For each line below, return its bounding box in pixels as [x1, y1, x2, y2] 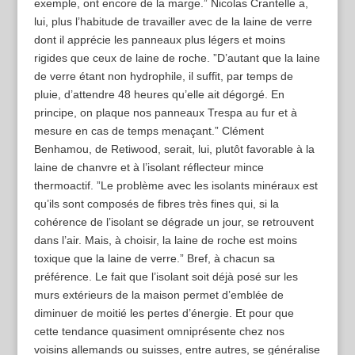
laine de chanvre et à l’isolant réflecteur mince [33, 161, 264, 174]
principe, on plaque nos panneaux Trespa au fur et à [33, 106, 297, 120]
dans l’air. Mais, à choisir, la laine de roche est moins [33, 234, 297, 247]
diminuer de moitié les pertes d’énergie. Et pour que [33, 307, 294, 320]
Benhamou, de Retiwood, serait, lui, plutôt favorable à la [33, 143, 315, 156]
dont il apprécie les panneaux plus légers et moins [33, 33, 285, 47]
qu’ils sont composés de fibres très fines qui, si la [33, 197, 279, 211]
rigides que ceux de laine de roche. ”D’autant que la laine [33, 52, 320, 65]
